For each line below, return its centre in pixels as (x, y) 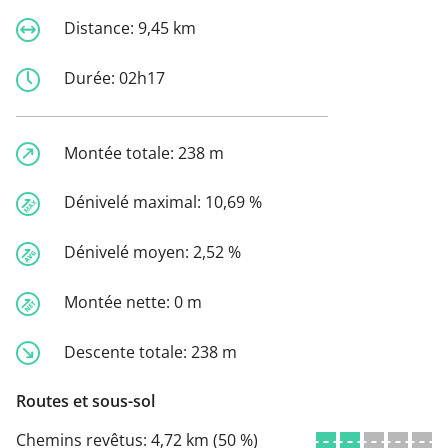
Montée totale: (121, 152)
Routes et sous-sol (85, 401)
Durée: (91, 77)
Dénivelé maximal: (134, 202)
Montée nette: (119, 301)
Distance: (101, 28)
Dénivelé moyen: (128, 252)
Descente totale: (127, 351)
